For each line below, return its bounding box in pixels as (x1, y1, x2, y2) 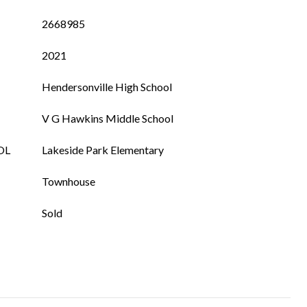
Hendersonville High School (42, 80, 172, 93)
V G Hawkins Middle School (42, 112, 173, 125)
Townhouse (42, 175, 95, 188)
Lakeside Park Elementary (42, 143, 164, 156)
